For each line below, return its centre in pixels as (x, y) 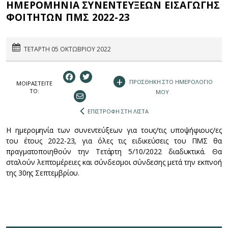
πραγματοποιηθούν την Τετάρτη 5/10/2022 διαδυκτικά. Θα (114, 151)
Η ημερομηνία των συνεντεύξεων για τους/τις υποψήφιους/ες (114, 130)
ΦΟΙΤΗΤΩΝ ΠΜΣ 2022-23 (68, 18)
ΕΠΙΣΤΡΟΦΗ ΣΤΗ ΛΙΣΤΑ (118, 111)
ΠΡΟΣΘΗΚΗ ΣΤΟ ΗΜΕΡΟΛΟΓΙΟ (170, 81)
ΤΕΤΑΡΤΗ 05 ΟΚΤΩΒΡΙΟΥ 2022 (67, 49)
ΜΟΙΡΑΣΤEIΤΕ (34, 83)
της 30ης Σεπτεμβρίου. (43, 173)
